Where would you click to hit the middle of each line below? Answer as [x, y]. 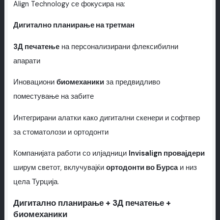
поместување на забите [53, 97]
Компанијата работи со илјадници [71, 154]
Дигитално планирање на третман [74, 26]
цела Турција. [36, 182]
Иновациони [35, 82]
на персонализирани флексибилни [119, 47]
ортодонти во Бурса [142, 168]
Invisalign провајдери [166, 154]
